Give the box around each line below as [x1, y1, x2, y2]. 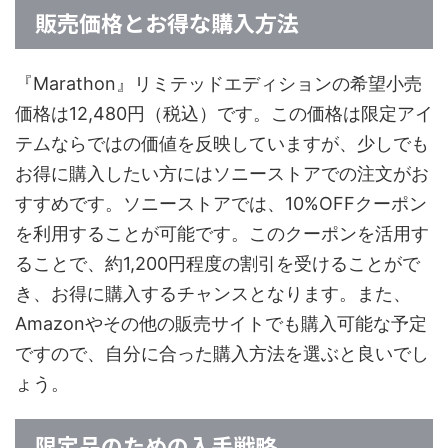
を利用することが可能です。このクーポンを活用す [15, 223, 429, 245]
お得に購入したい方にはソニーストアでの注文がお [15, 163, 429, 185]
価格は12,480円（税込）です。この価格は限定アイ [15, 103, 433, 125]
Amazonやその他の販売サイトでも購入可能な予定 [15, 313, 427, 335]
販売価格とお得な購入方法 [35, 6, 299, 39]
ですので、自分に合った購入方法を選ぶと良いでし [15, 343, 429, 365]
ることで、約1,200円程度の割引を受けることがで [15, 253, 420, 275]
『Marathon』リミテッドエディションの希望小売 [15, 73, 422, 95]
